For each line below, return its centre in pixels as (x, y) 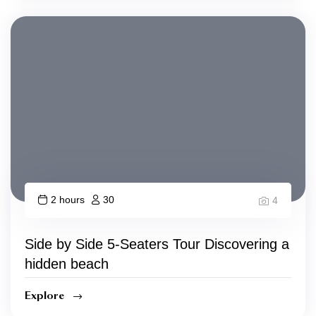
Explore (45, 296)
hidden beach (67, 264)
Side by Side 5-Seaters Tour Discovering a (157, 244)
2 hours (68, 200)
